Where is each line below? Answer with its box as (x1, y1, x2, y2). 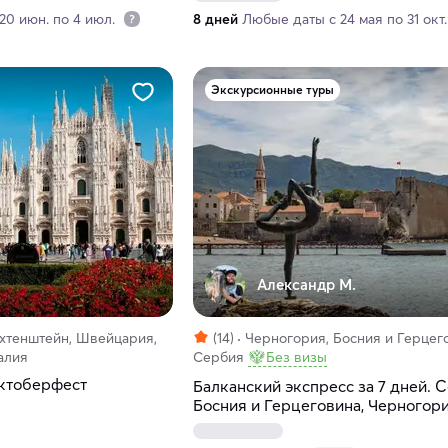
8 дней (192, 10, 238, 29)
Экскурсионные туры (210, 82, 334, 98)
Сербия (192, 348, 244, 367)
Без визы (265, 348, 327, 367)
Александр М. (256, 275, 356, 295)
